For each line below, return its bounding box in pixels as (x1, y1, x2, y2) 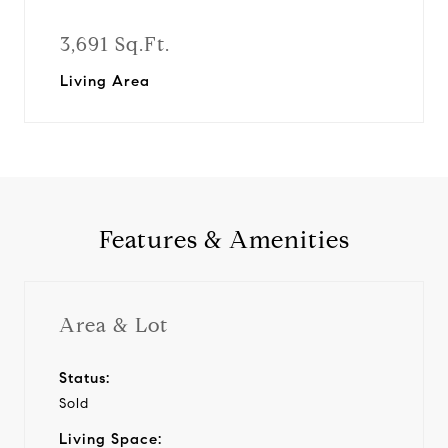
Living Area (60, 72, 150, 90)
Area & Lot (59, 312, 168, 338)
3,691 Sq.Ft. (60, 32, 170, 57)
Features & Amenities (98, 225, 350, 255)
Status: (59, 368, 110, 387)
